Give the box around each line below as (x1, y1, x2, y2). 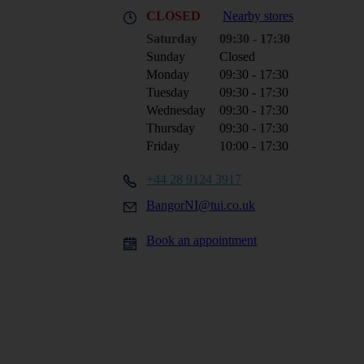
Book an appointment (146, 233, 257, 247)
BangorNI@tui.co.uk (146, 198, 255, 212)
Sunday (146, 50, 185, 63)
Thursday (146, 121, 195, 135)
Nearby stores (223, 9, 293, 23)
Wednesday (146, 103, 206, 117)
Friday (146, 139, 180, 153)
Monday (146, 67, 189, 81)
